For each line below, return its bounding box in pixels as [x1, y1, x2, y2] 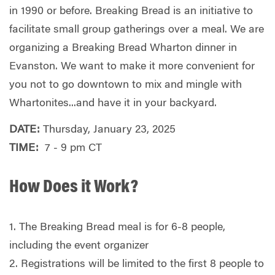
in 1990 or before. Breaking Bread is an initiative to [9, 6, 253, 17]
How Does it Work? [9, 179, 138, 198]
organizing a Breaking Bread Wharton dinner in [9, 42, 237, 54]
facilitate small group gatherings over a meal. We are [9, 24, 264, 36]
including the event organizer [9, 241, 149, 252]
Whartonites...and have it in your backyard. [9, 98, 217, 109]
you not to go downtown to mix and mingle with [9, 79, 242, 91]
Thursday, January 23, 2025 [40, 125, 176, 136]
